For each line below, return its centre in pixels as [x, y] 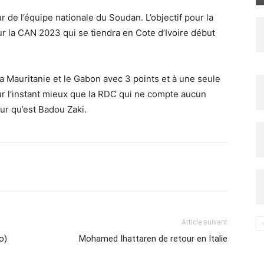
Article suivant [204, 222]
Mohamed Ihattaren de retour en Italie [153, 239]
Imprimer [57, 166]
